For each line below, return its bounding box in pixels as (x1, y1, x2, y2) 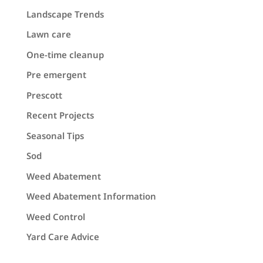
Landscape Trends (26, 8, 104, 20)
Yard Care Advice (26, 231, 99, 243)
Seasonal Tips (26, 129, 84, 141)
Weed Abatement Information (26, 190, 156, 203)
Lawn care (26, 28, 71, 41)
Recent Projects (26, 109, 94, 122)
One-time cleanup (26, 48, 104, 60)
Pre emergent (26, 69, 86, 81)
